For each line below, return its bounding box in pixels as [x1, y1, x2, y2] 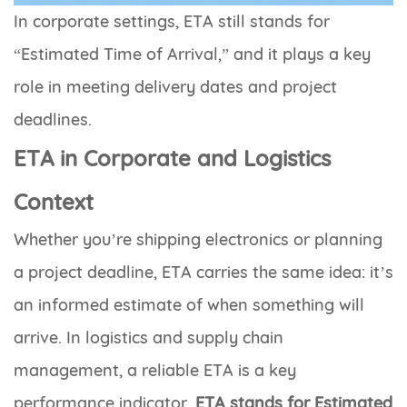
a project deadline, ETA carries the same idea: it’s [14, 261, 393, 283]
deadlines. [14, 108, 92, 130]
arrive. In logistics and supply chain [14, 326, 283, 348]
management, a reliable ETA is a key [14, 359, 296, 381]
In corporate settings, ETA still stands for [14, 10, 330, 32]
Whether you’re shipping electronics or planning [14, 228, 382, 250]
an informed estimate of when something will [14, 293, 364, 315]
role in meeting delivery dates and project [14, 75, 337, 97]
